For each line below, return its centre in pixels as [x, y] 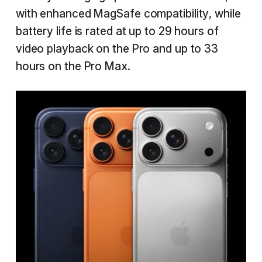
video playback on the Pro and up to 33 [117, 49]
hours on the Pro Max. [73, 66]
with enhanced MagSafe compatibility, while [128, 13]
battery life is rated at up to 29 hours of [117, 31]
